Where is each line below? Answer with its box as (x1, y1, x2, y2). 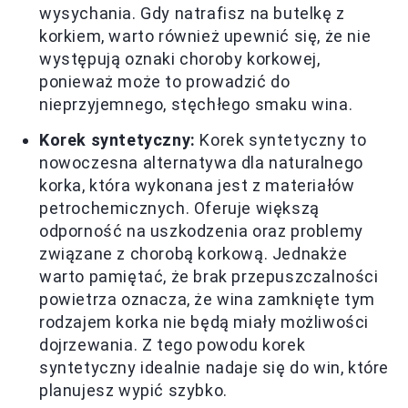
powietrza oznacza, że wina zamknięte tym (39, 290, 376, 309)
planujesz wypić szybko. (39, 381, 228, 400)
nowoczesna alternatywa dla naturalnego (39, 153, 363, 172)
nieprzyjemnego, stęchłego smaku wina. (39, 95, 353, 114)
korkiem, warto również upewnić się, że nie (39, 26, 372, 46)
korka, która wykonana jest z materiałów (39, 176, 355, 195)
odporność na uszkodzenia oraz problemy (39, 221, 363, 240)
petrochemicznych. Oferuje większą (39, 199, 320, 218)
